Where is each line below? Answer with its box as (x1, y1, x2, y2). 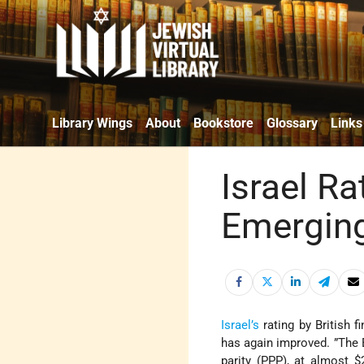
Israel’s (221, 318, 260, 333)
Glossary (266, 115, 318, 131)
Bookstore (193, 115, 253, 131)
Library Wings (52, 115, 132, 131)
